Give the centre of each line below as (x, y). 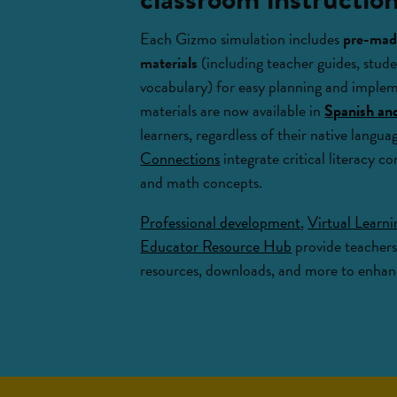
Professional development (221, 222)
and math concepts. (202, 183)
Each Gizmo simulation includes (242, 39)
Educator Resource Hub (216, 246)
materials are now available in (233, 111)
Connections (180, 159)
